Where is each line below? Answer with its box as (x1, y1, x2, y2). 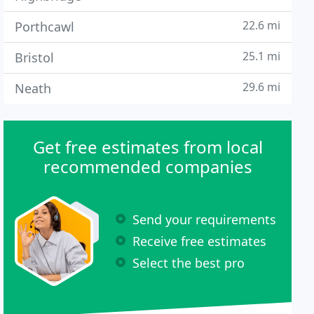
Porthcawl (15, 18, 75, 35)
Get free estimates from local (32, 135, 263, 158)
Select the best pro (132, 254, 245, 271)
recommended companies (43, 155, 252, 178)
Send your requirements (132, 210, 277, 228)
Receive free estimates (132, 232, 267, 250)
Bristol (15, 49, 55, 66)
